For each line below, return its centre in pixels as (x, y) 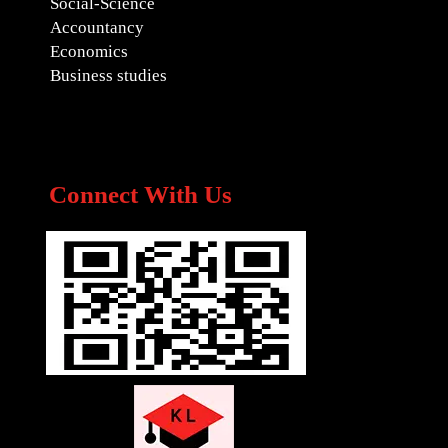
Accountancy (97, 28)
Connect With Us (140, 195)
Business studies (108, 76)
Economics (89, 52)
